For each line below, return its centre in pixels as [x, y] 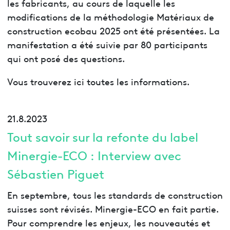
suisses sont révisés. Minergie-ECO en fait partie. [113, 208]
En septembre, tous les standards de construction [115, 194]
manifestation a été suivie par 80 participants [107, 44]
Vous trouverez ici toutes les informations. [98, 81]
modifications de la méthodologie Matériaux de [110, 16]
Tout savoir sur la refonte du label [102, 136]
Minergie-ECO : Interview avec [94, 155]
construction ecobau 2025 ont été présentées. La [113, 30]
